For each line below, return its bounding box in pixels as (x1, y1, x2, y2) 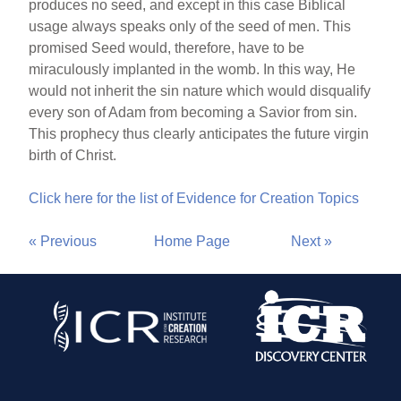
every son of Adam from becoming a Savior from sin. (29, 104, 358, 120)
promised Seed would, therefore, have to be (29, 39, 305, 55)
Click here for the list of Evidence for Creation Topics (29, 190, 360, 206)
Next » (291, 233, 333, 249)
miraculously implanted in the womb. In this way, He (29, 61, 356, 77)
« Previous (29, 233, 98, 249)
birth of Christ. (29, 147, 117, 163)
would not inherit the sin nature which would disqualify (29, 82, 371, 98)
